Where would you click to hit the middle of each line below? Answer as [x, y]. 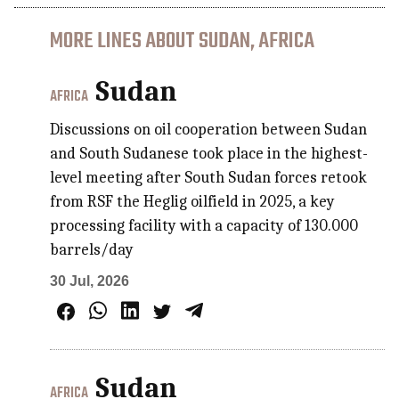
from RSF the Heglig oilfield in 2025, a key [193, 201]
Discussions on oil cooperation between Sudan [209, 129]
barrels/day [92, 249]
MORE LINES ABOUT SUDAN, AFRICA [183, 41]
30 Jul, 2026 [90, 281]
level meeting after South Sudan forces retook [209, 177]
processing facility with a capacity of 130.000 [204, 225]
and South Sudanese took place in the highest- [209, 153]
